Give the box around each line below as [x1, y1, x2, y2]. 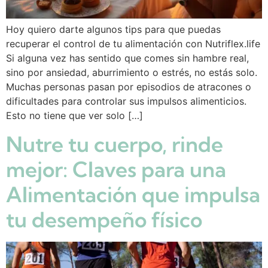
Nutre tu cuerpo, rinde [6, 130, 223, 157]
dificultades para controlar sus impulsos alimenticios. [6, 95, 246, 108]
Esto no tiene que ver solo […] [6, 109, 143, 122]
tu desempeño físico [6, 206, 202, 233]
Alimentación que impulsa [6, 181, 260, 208]
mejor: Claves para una [6, 156, 226, 182]
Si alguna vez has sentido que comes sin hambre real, [6, 52, 249, 65]
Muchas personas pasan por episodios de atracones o [6, 81, 251, 93]
